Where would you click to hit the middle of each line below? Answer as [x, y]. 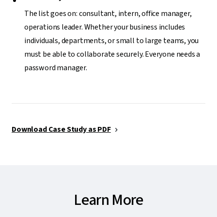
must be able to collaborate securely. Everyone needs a [112, 54]
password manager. [56, 68]
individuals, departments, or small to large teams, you [112, 40]
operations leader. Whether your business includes [105, 27]
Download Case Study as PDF [61, 130]
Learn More [108, 200]
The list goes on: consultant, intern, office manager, [108, 13]
